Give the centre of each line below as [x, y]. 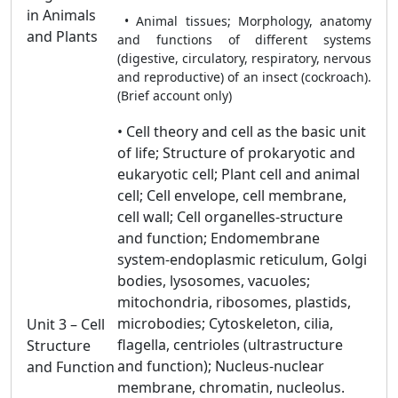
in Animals [61, 15]
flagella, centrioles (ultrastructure [230, 345]
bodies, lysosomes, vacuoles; [214, 281]
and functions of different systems [244, 40]
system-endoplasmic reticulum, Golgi [242, 259]
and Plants [62, 36]
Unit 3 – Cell [66, 324]
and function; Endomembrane [219, 238]
